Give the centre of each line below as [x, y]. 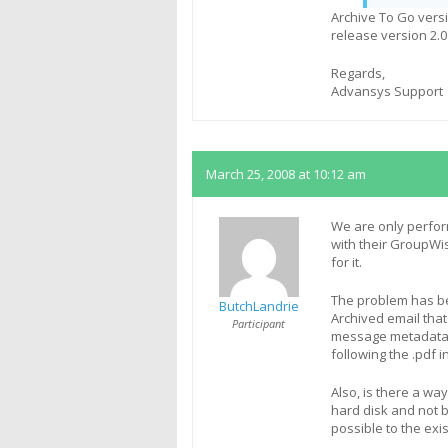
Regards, [358, 73]
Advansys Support [387, 91]
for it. [346, 262]
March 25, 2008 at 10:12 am [286, 174]
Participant [258, 323]
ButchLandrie [258, 306]
